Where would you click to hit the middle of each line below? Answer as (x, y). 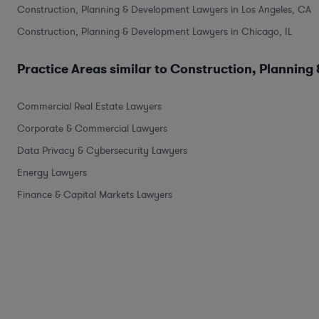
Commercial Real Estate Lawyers (89, 106)
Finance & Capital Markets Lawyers (95, 194)
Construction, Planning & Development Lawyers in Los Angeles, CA (164, 9)
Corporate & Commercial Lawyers (92, 128)
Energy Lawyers (52, 172)
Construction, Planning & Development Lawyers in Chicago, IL (155, 31)
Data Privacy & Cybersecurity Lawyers (102, 150)
